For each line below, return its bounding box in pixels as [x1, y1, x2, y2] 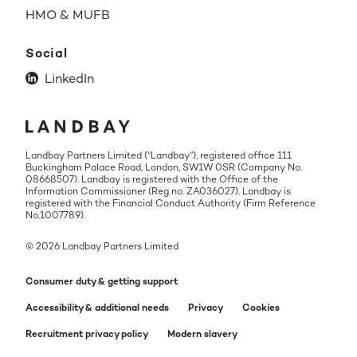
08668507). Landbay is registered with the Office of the [25, 172, 278, 186]
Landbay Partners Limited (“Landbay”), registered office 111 [25, 148, 292, 162]
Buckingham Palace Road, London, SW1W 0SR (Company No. [25, 160, 302, 174]
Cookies [242, 300, 280, 314]
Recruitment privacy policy [25, 327, 148, 340]
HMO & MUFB [25, 6, 110, 23]
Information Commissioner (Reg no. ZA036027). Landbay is [25, 184, 291, 198]
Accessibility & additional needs [25, 300, 169, 314]
